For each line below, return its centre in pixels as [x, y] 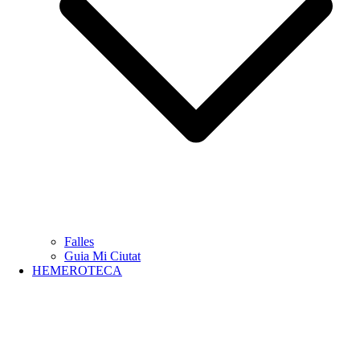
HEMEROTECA [77, 270]
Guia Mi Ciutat [102, 256]
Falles [79, 241]
